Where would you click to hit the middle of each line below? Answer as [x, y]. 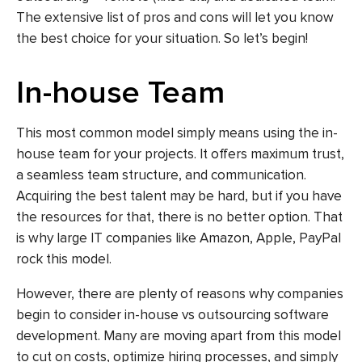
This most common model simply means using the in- [177, 133]
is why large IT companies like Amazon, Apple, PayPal [179, 238]
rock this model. [64, 259]
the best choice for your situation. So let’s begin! [162, 39]
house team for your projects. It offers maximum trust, [180, 154]
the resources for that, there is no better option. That [179, 217]
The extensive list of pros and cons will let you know [175, 18]
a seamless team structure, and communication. [161, 175]
